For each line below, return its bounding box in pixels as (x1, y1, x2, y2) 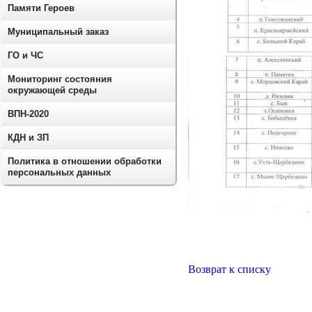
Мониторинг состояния (8, 74, 112, 84)
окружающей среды (8, 85, 97, 95)
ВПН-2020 (8, 109, 49, 119)
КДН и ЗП (8, 132, 49, 143)
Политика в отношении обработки (8, 156, 162, 166)
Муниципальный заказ (8, 26, 109, 37)
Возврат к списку (188, 263, 271, 276)
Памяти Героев (8, 3, 75, 13)
